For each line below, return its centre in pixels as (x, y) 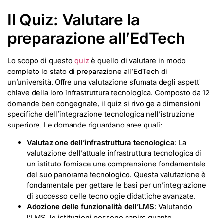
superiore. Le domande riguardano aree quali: (85, 125)
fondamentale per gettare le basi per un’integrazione (117, 185)
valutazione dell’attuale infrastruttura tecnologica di (114, 153)
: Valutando (173, 207)
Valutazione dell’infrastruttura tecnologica (101, 143)
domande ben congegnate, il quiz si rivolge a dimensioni (104, 103)
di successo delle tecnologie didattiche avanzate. (111, 196)
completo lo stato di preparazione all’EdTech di (87, 71)
